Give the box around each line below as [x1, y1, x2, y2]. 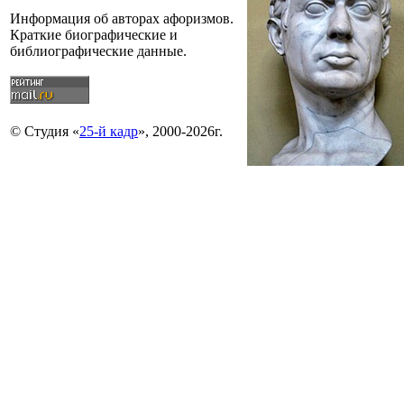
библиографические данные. [10, 43, 187, 59]
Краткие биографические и [10, 27, 178, 42]
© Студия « [10, 124, 79, 139]
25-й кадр [79, 124, 138, 139]
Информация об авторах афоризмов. [10, 11, 234, 26]
